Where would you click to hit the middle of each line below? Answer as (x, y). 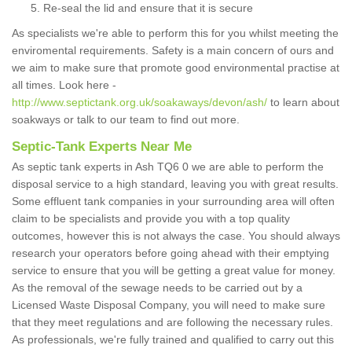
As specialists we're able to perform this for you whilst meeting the (175, 33)
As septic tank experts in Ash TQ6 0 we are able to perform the (168, 167)
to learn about (303, 103)
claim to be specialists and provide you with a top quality (151, 219)
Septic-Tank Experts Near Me (102, 147)
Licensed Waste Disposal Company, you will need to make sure (169, 305)
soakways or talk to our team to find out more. (129, 120)
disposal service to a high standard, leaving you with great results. (175, 184)
